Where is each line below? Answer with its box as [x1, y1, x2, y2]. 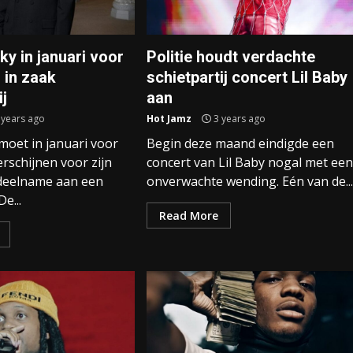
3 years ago [210, 112, 266, 125]
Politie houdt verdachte [146, 47, 315, 66]
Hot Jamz [146, 112, 191, 125]
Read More [158, 208, 218, 223]
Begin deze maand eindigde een [146, 135, 334, 152]
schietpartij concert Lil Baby [146, 68, 347, 87]
